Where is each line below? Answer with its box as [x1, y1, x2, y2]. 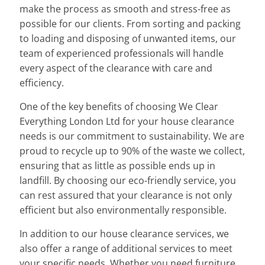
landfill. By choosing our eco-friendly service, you [20, 174, 237, 188]
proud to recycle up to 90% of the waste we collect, [20, 144, 245, 158]
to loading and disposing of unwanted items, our [20, 32, 237, 46]
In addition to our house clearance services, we [20, 227, 230, 241]
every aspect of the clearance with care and [20, 62, 213, 75]
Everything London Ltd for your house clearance [20, 115, 235, 128]
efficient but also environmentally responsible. [20, 203, 227, 217]
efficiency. [20, 76, 64, 90]
